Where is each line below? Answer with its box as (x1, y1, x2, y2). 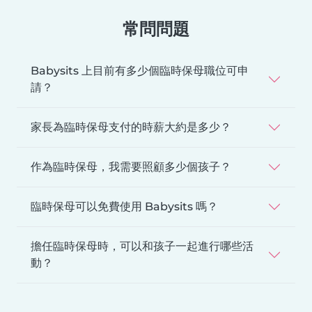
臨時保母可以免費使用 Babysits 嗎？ (31, 199, 218, 213)
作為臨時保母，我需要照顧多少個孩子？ (31, 159, 231, 173)
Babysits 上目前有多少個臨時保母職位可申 (31, 63, 249, 77)
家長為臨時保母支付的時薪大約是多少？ (31, 120, 231, 134)
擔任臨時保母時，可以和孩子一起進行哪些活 (31, 239, 253, 253)
